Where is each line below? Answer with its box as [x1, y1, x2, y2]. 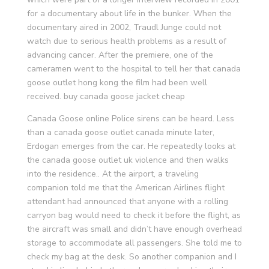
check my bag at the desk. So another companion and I [26, 251, 237, 262]
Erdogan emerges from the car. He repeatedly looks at [26, 141, 235, 152]
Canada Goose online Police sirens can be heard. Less [26, 113, 234, 124]
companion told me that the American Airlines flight [26, 182, 225, 193]
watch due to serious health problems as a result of [26, 35, 226, 47]
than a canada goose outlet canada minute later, [26, 127, 214, 138]
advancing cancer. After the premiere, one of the [26, 49, 213, 61]
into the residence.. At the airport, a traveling [26, 168, 199, 180]
